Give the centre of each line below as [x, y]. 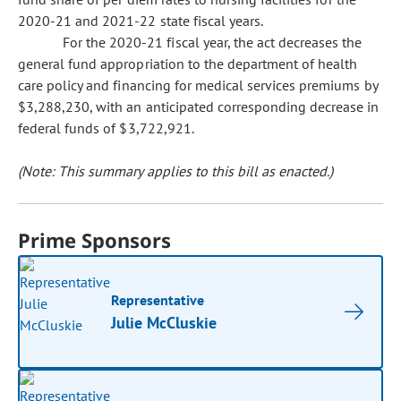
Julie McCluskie [164, 323]
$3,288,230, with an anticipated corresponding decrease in [199, 107]
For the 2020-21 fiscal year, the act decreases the [213, 42]
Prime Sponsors [95, 240]
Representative [158, 300]
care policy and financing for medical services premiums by [198, 85]
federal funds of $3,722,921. [106, 128]
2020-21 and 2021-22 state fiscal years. [141, 21]
